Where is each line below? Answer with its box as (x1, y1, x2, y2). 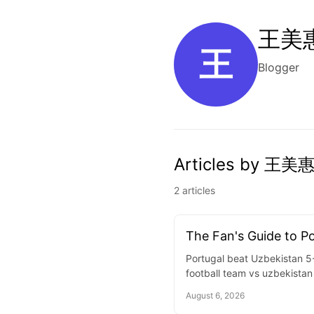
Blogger (258, 60, 299, 74)
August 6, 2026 (186, 290, 245, 301)
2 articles (174, 184, 215, 196)
